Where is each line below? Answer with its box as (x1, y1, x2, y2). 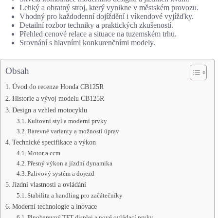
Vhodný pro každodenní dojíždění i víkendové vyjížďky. (19, 12, 194, 20)
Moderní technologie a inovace (12, 202, 97, 210)
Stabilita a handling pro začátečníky (27, 191, 123, 199)
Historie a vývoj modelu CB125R (12, 94, 104, 102)
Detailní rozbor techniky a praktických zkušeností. (19, 20, 173, 29)
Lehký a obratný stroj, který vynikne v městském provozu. (19, 3, 199, 12)
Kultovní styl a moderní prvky (27, 117, 108, 125)
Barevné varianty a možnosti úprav (27, 127, 120, 135)
